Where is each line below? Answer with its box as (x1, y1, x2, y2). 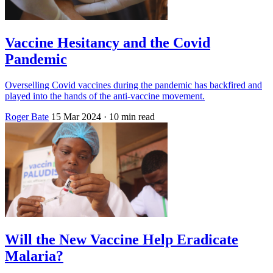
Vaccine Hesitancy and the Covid (5, 34, 210, 51)
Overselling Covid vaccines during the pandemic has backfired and (5, 79, 262, 90)
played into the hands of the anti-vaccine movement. (5, 90, 205, 101)
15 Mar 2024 (51, 111, 101, 122)
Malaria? (5, 247, 63, 264)
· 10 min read (104, 111, 155, 122)
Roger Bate (5, 111, 49, 122)
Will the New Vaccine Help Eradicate (5, 231, 238, 247)
